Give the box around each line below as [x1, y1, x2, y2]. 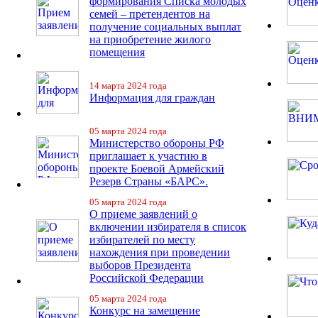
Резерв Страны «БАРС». [89, 175, 208, 187]
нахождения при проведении [89, 246, 230, 258]
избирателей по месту [89, 234, 195, 246]
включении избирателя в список [89, 221, 246, 233]
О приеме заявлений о [89, 208, 197, 220]
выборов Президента [89, 259, 191, 271]
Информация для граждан [89, 92, 215, 104]
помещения [89, 46, 145, 58]
